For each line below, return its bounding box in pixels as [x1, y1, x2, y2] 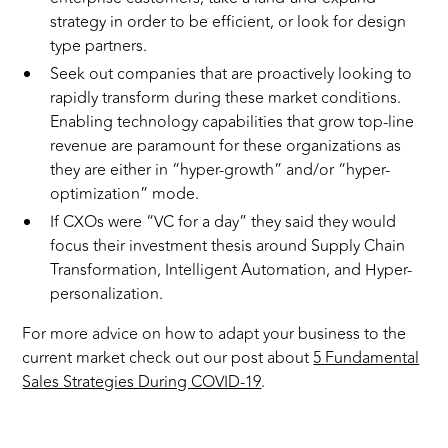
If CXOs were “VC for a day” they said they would [50, 210, 397, 235]
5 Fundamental [313, 346, 420, 371]
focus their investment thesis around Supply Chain [50, 234, 406, 259]
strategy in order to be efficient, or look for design [50, 10, 407, 35]
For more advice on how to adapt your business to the [22, 322, 407, 347]
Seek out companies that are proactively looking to [50, 62, 413, 87]
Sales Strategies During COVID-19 [22, 370, 262, 395]
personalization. [50, 282, 164, 307]
